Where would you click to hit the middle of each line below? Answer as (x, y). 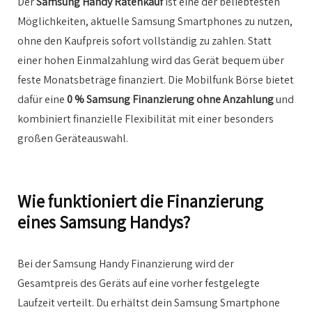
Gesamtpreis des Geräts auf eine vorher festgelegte (139, 283)
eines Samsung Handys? (104, 222)
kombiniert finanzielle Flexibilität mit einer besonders (146, 119)
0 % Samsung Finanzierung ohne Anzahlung (170, 100)
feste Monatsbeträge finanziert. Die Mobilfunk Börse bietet (156, 80)
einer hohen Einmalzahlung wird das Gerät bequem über (151, 61)
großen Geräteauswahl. (73, 139)
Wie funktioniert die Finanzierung (140, 201)
